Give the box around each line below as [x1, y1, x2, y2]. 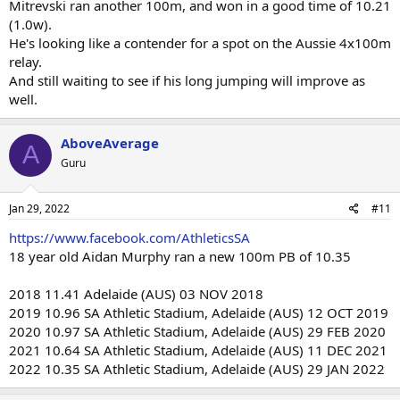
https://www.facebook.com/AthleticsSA [9, 229, 250, 246]
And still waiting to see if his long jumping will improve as [9, 71, 365, 89]
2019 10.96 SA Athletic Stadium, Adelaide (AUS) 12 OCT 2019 [9, 304, 388, 321]
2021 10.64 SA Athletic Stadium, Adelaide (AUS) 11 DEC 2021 [9, 341, 387, 359]
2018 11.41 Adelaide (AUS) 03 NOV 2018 [9, 285, 263, 303]
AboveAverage [61, 133, 159, 152]
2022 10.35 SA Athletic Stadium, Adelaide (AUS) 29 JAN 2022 [9, 360, 385, 378]
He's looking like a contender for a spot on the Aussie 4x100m [9, 33, 391, 52]
